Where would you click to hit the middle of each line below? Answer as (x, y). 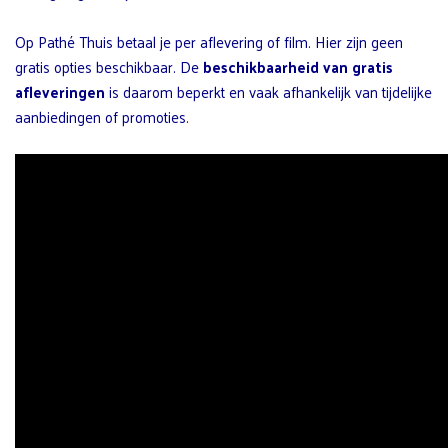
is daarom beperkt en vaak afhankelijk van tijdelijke (268, 91)
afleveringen (60, 91)
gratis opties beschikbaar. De (109, 66)
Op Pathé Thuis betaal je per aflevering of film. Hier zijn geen (209, 41)
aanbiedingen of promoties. (102, 116)
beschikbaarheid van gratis (298, 66)
